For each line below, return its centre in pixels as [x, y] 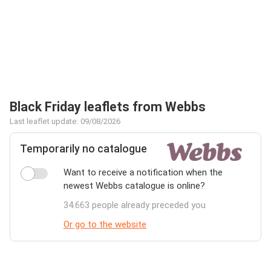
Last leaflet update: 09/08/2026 [65, 121]
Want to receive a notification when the [143, 172]
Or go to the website [105, 224]
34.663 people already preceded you [134, 205]
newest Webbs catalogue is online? [134, 186]
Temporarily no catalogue [83, 149]
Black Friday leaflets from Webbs [108, 107]
